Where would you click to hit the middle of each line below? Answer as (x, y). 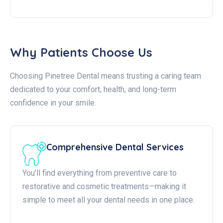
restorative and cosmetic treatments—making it (104, 186)
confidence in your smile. (53, 103)
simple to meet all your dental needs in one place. (109, 200)
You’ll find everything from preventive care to (100, 173)
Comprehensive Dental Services (115, 147)
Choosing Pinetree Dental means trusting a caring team (106, 76)
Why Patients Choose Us (81, 52)
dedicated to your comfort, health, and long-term (93, 89)
